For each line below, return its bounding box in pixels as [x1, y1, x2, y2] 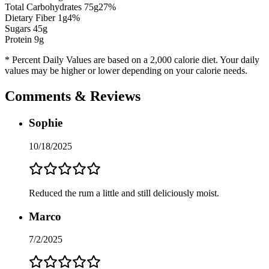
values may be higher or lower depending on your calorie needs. [5, 65, 247, 76]
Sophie [29, 116, 62, 130]
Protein [5, 34, 34, 45]
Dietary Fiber [5, 13, 58, 23]
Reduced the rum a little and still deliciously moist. [29, 187, 219, 198]
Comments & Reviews [5, 88, 141, 104]
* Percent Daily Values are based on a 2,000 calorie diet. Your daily [5, 55, 259, 65]
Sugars [5, 23, 33, 34]
